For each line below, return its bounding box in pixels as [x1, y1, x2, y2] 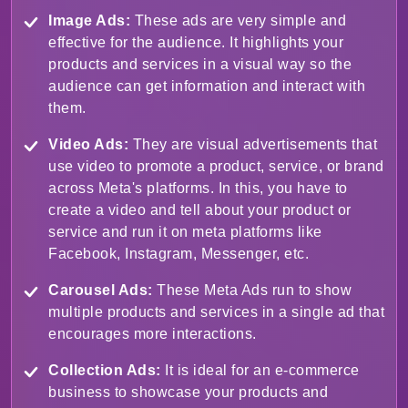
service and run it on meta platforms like [48, 224, 322, 240]
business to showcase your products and [48, 384, 328, 401]
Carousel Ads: [48, 282, 153, 299]
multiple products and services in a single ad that [48, 304, 384, 321]
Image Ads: [48, 13, 130, 29]
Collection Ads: [48, 362, 161, 379]
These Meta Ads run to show [152, 282, 352, 299]
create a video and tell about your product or [48, 202, 352, 219]
